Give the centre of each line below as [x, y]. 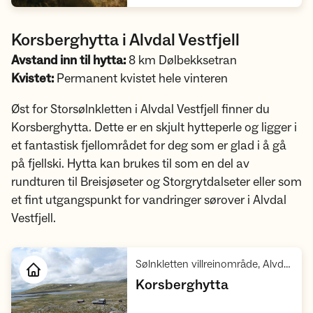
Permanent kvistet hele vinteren [141, 79]
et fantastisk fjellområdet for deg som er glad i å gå [149, 146]
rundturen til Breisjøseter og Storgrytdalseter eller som [156, 182]
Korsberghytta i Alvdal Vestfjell [125, 40]
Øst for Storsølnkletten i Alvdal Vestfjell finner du [140, 109]
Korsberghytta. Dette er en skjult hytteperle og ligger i [154, 128]
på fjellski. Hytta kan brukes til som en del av [130, 164]
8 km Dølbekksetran [181, 60]
